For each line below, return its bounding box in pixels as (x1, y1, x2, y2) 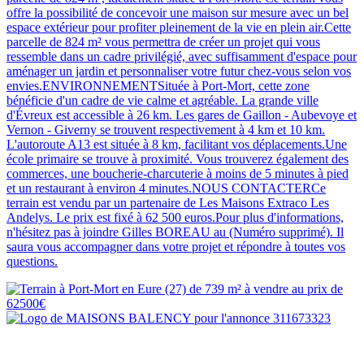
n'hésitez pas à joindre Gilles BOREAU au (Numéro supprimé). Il (6, 224, 344, 239)
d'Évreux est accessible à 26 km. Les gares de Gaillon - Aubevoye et (6, 107, 357, 122)
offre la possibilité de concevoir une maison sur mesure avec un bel (6, 5, 349, 19)
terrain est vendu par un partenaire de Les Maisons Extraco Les (6, 195, 329, 210)
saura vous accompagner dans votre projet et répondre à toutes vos (6, 239, 345, 253)
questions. (6, 253, 58, 268)
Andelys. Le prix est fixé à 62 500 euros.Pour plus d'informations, (6, 210, 344, 224)
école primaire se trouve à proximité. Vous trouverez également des (6, 151, 349, 166)
